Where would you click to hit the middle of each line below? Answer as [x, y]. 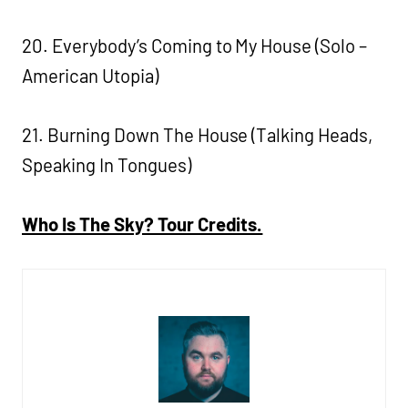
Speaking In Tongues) [107, 164]
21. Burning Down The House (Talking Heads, [198, 134]
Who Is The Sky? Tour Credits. [143, 224]
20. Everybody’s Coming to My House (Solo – [195, 45]
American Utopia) [90, 75]
